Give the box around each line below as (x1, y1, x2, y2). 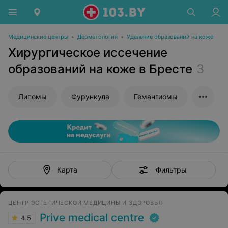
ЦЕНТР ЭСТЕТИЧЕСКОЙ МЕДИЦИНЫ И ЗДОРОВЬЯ (8, 199, 162, 206)
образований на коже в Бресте (8, 62, 192, 76)
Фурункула (71, 92, 109, 101)
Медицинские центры (8, 33, 68, 40)
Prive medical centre (40, 211, 144, 224)
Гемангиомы (134, 92, 178, 101)
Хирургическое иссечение (8, 45, 167, 60)
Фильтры (155, 165, 187, 174)
